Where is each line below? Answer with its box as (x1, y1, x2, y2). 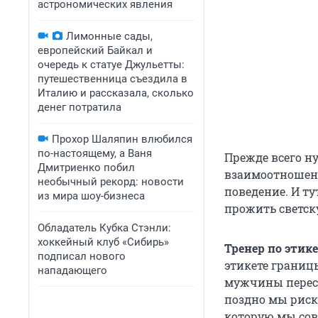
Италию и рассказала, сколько (38, 87, 194, 99)
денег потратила (38, 101, 121, 114)
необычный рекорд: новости (38, 175, 184, 188)
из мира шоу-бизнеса (38, 190, 145, 202)
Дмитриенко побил (38, 161, 135, 174)
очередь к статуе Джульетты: (38, 58, 185, 71)
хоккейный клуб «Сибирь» (38, 236, 169, 248)
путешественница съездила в (38, 72, 187, 85)
